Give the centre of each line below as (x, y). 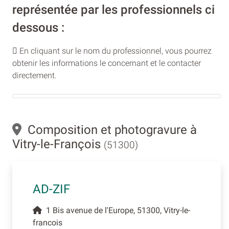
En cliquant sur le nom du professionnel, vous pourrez (114, 51)
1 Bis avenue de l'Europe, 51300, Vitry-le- (116, 210)
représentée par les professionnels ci (113, 9)
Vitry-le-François (58, 144)
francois (48, 222)
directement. (35, 75)
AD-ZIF (51, 189)
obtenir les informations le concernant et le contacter (107, 63)
